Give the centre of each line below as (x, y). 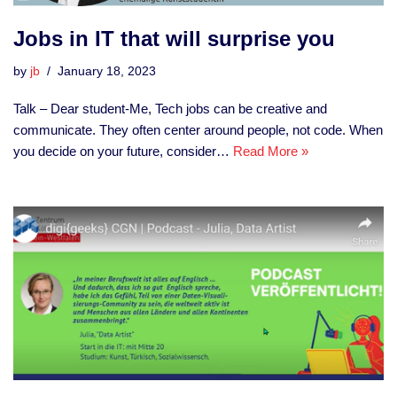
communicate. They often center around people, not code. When (198, 130)
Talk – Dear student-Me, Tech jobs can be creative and (170, 109)
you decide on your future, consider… (123, 152)
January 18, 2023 (107, 72)
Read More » (271, 152)
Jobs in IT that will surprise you (174, 39)
